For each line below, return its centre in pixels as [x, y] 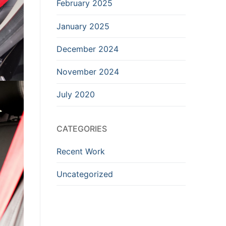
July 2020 [76, 95]
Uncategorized [85, 174]
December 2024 [88, 49]
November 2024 [88, 71]
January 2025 [83, 26]
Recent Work [81, 151]
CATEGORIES [82, 128]
